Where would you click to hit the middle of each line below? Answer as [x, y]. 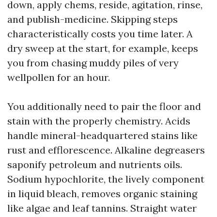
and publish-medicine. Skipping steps [93, 19]
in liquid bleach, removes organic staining [102, 194]
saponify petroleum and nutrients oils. [95, 164]
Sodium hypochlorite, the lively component [106, 179]
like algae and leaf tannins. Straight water [102, 208]
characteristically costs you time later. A [100, 34]
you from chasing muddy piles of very [93, 63]
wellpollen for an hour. [59, 77]
